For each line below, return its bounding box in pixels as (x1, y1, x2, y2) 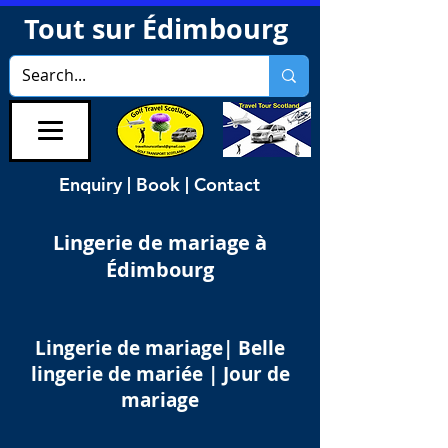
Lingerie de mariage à (53, 229, 267, 256)
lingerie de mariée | (30, 361, 218, 387)
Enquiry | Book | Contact (59, 172, 260, 196)
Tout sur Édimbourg (23, 10, 295, 47)
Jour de (217, 361, 290, 387)
